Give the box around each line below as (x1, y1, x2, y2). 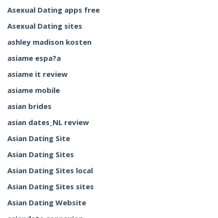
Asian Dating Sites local (7, 165, 93, 175)
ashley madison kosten (7, 37, 91, 47)
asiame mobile (7, 85, 60, 95)
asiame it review (7, 69, 68, 79)
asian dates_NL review (7, 117, 89, 127)
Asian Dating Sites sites (7, 182, 94, 191)
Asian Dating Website (7, 198, 86, 207)
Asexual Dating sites (7, 21, 82, 31)
